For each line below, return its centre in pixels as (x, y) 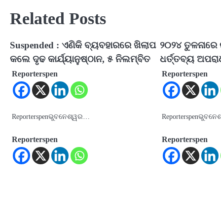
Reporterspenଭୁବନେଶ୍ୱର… (51, 117)
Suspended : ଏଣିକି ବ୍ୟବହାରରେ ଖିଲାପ (83, 45)
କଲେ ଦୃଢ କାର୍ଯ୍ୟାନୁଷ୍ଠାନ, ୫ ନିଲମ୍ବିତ (80, 59)
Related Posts (58, 19)
